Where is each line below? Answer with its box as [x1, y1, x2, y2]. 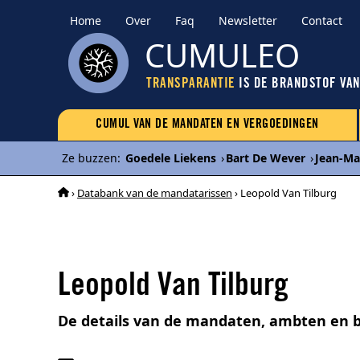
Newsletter [219, 13, 277, 28]
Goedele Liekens [125, 150, 216, 166]
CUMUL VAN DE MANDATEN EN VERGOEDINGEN [96, 118, 319, 131]
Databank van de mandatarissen [77, 185, 232, 200]
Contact [301, 13, 342, 28]
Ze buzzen [62, 150, 117, 166]
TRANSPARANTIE [146, 78, 235, 92]
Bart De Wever [226, 150, 305, 166]
